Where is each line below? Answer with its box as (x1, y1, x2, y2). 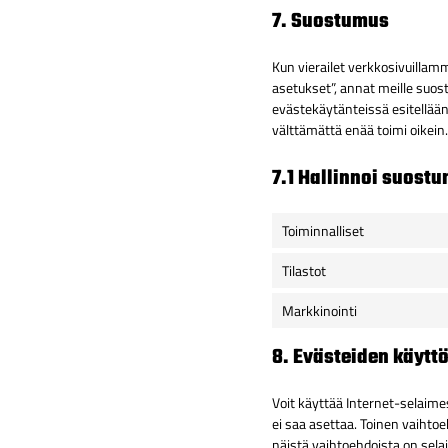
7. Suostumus (272, 6, 389, 38)
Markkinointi (282, 300, 357, 322)
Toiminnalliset (282, 220, 364, 242)
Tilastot (282, 260, 326, 282)
